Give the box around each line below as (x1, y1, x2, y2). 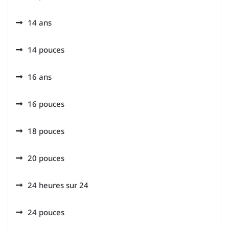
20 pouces (28, 153, 64, 164)
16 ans (28, 72, 52, 82)
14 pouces (28, 44, 64, 55)
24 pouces (28, 207, 64, 218)
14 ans (28, 17, 52, 28)
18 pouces (28, 126, 64, 136)
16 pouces (28, 99, 64, 109)
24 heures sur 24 (28, 180, 88, 191)
